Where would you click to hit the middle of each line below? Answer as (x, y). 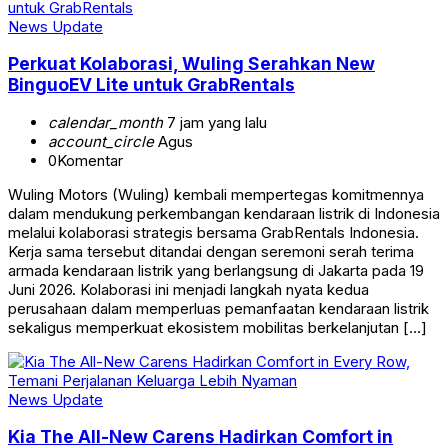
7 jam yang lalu (215, 122)
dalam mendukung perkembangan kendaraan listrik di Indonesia (224, 213)
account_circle (101, 141)
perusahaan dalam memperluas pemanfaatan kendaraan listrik (218, 308)
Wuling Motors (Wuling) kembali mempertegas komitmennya (216, 194)
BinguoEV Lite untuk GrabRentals (151, 85)
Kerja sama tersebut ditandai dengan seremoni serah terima (211, 251)
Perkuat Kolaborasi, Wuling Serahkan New (191, 64)
